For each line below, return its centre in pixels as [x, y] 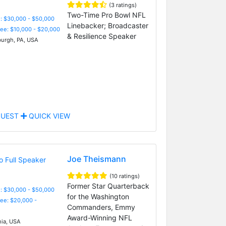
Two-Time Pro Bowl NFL [106, 15]
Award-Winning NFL [99, 217]
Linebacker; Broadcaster [107, 25]
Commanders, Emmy [101, 207]
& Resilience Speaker [101, 36]
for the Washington [98, 196]
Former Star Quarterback [108, 186]
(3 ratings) [123, 5]
